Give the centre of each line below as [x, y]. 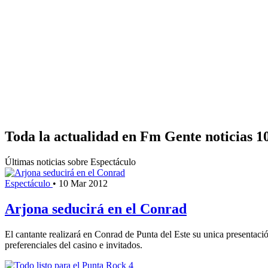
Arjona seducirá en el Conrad [96, 208]
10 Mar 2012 [83, 183]
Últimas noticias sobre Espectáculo [70, 162]
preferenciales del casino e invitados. [74, 245]
